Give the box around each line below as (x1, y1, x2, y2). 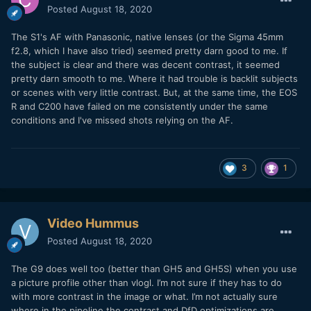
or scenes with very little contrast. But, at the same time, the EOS (11, 86, 297, 98)
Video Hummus (47, 215, 139, 230)
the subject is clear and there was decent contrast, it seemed (11, 58, 280, 70)
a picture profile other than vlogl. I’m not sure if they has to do (11, 276, 282, 288)
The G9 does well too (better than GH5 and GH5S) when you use (11, 262, 297, 274)
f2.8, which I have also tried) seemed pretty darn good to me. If (11, 44, 287, 56)
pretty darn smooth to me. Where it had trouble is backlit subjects (11, 72, 298, 84)
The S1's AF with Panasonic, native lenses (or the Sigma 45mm (11, 31, 283, 42)
